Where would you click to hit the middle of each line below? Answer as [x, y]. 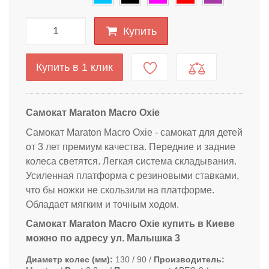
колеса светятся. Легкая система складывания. [131, 161]
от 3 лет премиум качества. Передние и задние [131, 147]
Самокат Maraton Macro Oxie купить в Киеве [130, 224]
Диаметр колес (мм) [68, 260]
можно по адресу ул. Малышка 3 [103, 238]
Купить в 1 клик [74, 68]
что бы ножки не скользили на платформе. [120, 190]
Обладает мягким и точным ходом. [102, 204]
